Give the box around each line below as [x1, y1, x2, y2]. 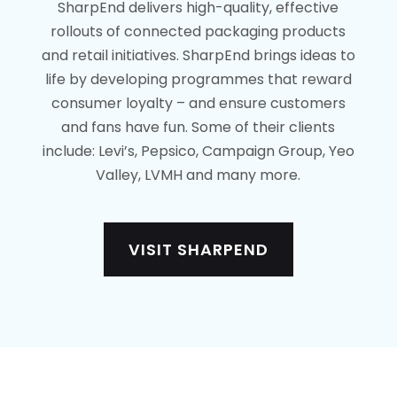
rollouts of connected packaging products [51, 21, 346, 43]
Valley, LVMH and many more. [96, 165, 301, 186]
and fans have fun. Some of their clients [61, 117, 336, 138]
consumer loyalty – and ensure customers [51, 93, 346, 114]
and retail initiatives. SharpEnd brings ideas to [41, 45, 355, 66]
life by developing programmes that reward [44, 69, 352, 90]
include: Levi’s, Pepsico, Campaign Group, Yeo [42, 141, 354, 162]
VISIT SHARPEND [128, 237, 269, 261]
